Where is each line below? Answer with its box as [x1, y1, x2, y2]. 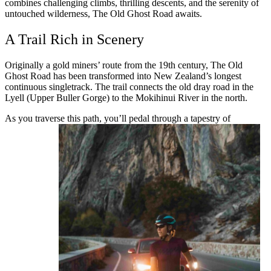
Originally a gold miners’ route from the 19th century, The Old [5, 60, 243, 71]
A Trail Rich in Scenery [5, 31, 144, 48]
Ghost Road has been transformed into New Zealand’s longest [5, 71, 241, 82]
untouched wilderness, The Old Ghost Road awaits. [5, 8, 202, 19]
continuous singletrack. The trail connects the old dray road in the [5, 82, 253, 93]
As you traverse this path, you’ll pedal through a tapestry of [5, 113, 230, 124]
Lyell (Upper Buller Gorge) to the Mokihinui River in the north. [5, 93, 250, 103]
